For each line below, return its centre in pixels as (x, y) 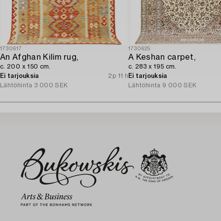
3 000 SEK (51, 86)
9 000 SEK (180, 86)
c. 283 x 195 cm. (152, 67)
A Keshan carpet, (162, 57)
